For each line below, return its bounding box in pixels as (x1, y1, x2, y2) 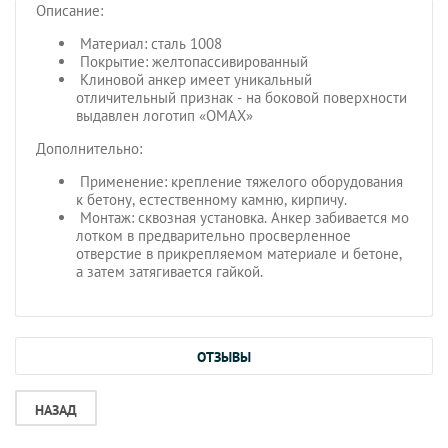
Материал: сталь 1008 (76, 33, 222, 53)
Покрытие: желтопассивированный (76, 51, 308, 71)
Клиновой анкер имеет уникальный (76, 69, 312, 89)
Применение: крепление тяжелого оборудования (76, 171, 403, 191)
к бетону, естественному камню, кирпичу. (76, 189, 347, 209)
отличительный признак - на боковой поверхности (76, 87, 407, 107)
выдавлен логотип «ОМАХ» (76, 105, 253, 125)
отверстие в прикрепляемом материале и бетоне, (76, 243, 402, 263)
